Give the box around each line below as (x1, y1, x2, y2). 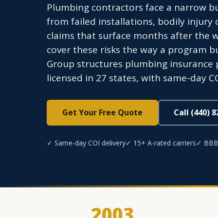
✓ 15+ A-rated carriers (126, 138, 196, 147)
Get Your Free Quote (62, 107, 143, 118)
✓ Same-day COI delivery (47, 138, 126, 147)
